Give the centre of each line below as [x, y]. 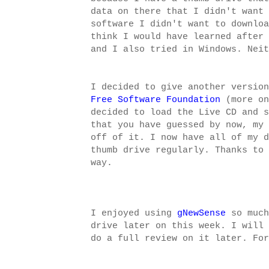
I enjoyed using [134, 213]
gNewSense [201, 213]
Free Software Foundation [156, 100]
